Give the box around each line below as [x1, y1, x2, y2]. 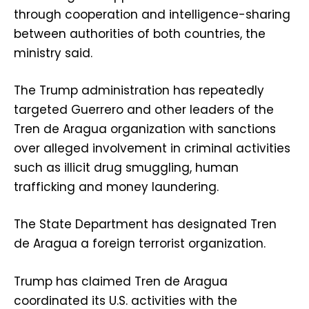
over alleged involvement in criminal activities [14, 140, 290, 157]
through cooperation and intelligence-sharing [14, 6, 290, 23]
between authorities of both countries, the [14, 26, 266, 43]
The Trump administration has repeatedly [14, 82, 264, 99]
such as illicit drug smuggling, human [14, 159, 239, 177]
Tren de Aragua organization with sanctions [14, 121, 276, 138]
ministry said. [14, 45, 92, 62]
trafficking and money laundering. [14, 179, 219, 196]
